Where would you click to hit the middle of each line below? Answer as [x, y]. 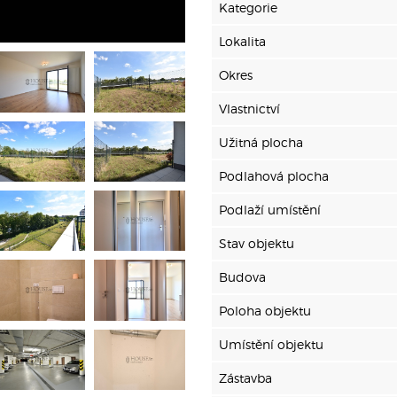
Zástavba [245, 378]
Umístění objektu [271, 344]
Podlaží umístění [270, 210]
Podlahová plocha [274, 176]
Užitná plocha [261, 142]
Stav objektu [257, 243]
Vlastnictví [249, 109]
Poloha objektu [265, 311]
